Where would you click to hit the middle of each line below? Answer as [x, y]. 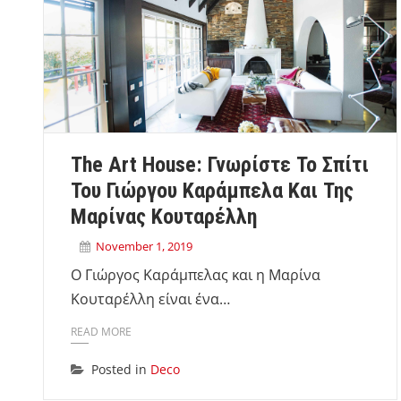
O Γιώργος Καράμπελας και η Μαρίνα [196, 274]
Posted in [121, 369]
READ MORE [101, 332]
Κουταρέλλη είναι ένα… [150, 299]
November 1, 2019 [144, 246]
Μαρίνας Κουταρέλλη [164, 216]
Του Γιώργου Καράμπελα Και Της [212, 190]
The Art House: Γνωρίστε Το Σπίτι [220, 164]
